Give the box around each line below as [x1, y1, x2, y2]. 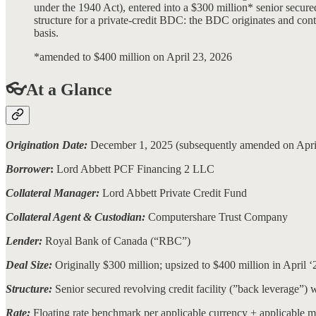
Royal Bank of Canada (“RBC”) [45, 235, 190, 248]
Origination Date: [6, 139, 90, 152]
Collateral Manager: [6, 187, 99, 200]
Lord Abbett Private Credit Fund [99, 187, 247, 200]
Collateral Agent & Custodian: [6, 211, 148, 224]
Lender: [6, 235, 45, 248]
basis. [34, 26, 59, 39]
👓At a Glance [6, 80, 112, 99]
